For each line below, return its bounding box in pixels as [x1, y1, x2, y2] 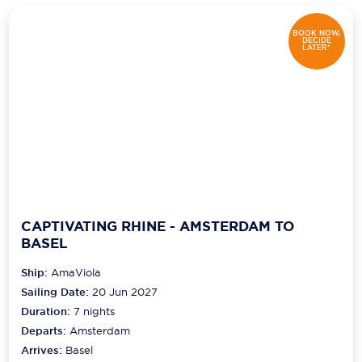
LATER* [302, 43, 331, 53]
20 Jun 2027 [92, 284, 158, 298]
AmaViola [51, 265, 102, 279]
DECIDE [301, 36, 331, 46]
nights [80, 304, 116, 318]
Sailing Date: [21, 284, 90, 299]
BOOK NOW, [293, 28, 341, 39]
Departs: [21, 323, 70, 338]
